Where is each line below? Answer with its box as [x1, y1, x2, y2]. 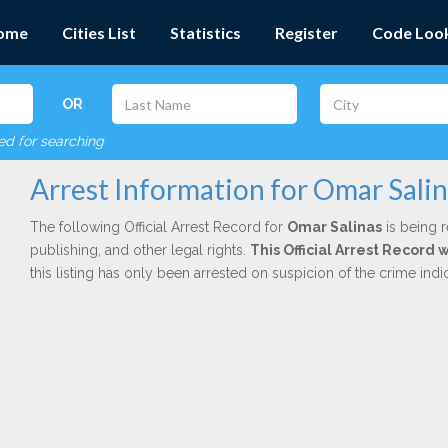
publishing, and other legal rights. [29, 242, 250, 258]
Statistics [170, 23, 241, 42]
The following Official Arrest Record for [29, 219, 287, 235]
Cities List [62, 23, 136, 42]
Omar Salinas [286, 219, 382, 235]
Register [275, 23, 338, 42]
